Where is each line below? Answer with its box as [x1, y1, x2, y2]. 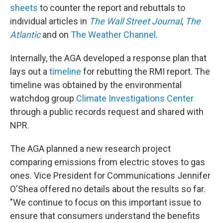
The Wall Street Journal [89, 16, 182, 26]
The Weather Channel [71, 29, 156, 40]
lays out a [10, 66, 49, 77]
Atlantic [10, 29, 40, 40]
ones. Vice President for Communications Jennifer [10, 170, 211, 181]
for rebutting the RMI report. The [83, 66, 210, 77]
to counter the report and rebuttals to [38, 2, 185, 13]
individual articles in [10, 16, 89, 26]
